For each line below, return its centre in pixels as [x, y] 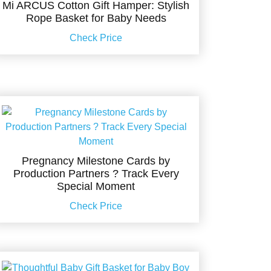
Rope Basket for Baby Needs [96, 18]
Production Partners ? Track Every [96, 174]
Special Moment [96, 187]
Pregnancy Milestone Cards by [96, 161]
